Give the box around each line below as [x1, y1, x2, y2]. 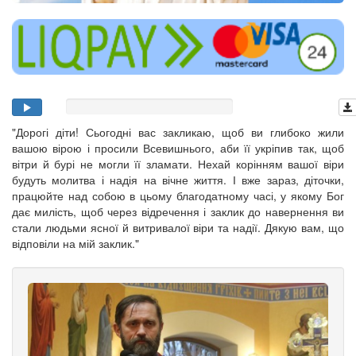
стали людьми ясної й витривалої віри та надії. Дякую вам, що [12, 219, 344, 235]
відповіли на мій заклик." [12, 234, 139, 251]
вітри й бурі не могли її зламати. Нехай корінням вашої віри [12, 155, 344, 172]
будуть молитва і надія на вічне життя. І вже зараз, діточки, [12, 171, 344, 188]
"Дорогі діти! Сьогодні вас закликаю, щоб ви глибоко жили [12, 123, 344, 140]
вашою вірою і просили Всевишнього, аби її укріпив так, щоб [12, 139, 344, 156]
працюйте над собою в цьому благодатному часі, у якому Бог [12, 187, 344, 203]
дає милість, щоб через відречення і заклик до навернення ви [12, 203, 344, 219]
